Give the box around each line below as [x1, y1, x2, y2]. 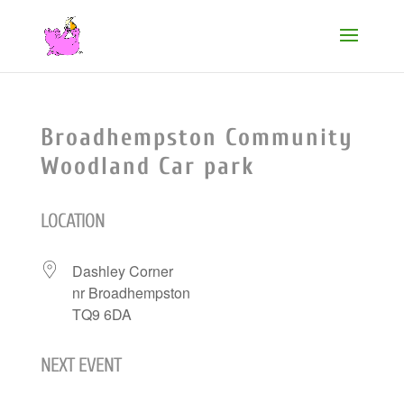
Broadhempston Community [40, 124, 353, 151]
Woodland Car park [40, 152, 254, 180]
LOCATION [40, 209, 105, 233]
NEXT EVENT [40, 353, 121, 377]
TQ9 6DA [71, 304, 132, 325]
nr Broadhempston [71, 282, 190, 303]
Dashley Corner [71, 261, 173, 281]
